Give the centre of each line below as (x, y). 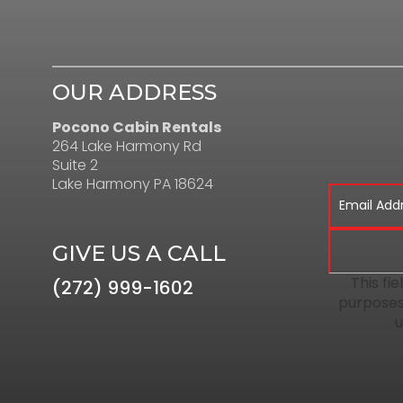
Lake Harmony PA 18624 (133, 184)
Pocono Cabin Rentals (137, 127)
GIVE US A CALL (139, 253)
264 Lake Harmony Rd (127, 146)
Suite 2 (75, 165)
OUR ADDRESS (134, 92)
